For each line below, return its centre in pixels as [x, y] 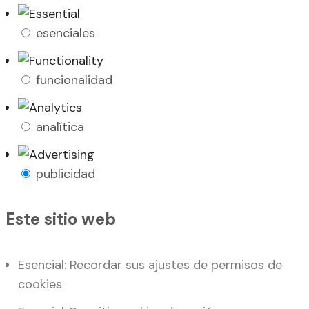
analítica [60, 127]
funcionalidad [74, 80]
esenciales [66, 33]
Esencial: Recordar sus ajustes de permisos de [150, 265]
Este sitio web [61, 219]
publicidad [66, 174]
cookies [40, 285]
